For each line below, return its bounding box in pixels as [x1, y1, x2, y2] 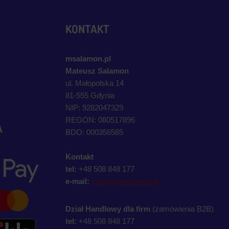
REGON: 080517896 [65, 116, 135, 124]
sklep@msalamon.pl [91, 177, 160, 186]
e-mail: [65, 177, 89, 186]
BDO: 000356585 [65, 128, 123, 136]
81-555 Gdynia [65, 91, 114, 100]
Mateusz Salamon [65, 66, 129, 75]
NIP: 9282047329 [65, 103, 123, 112]
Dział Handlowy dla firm [65, 204, 150, 213]
